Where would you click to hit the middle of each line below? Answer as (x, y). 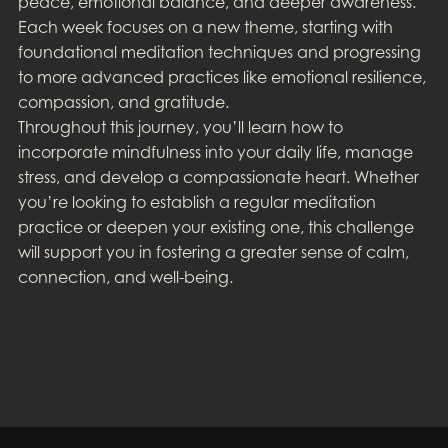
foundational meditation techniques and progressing (219, 51)
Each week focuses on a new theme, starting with (205, 26)
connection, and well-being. (125, 276)
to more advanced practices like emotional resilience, (221, 76)
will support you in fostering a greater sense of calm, (213, 251)
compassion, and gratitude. (123, 101)
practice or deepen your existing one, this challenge (215, 226)
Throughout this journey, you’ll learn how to (180, 126)
